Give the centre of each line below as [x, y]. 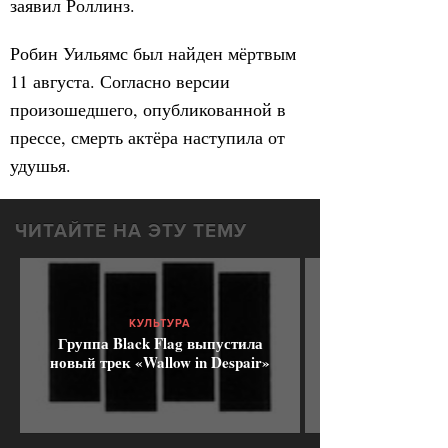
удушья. [40, 165]
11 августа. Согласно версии [120, 81]
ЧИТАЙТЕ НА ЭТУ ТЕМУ [131, 232]
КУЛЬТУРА [160, 324]
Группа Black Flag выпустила [160, 343]
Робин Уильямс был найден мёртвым [153, 53]
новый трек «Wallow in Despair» [160, 362]
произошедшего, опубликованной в [148, 109]
